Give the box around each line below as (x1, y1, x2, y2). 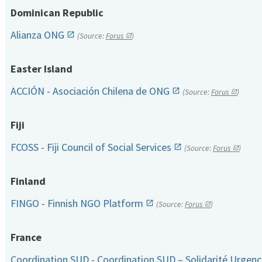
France (11, 230, 42, 244)
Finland (11, 174, 46, 188)
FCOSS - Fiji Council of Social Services (11, 140, 174, 154)
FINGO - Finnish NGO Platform (11, 196, 146, 211)
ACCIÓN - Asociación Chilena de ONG (11, 84, 172, 98)
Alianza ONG (11, 28, 67, 42)
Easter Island (11, 62, 73, 76)
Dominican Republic (11, 6, 104, 20)
